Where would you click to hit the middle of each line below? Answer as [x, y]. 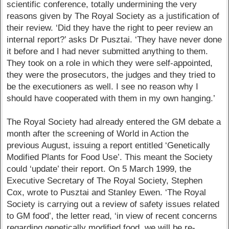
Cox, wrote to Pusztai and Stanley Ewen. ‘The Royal [107, 193]
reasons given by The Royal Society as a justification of [113, 16]
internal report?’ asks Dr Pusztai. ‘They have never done [114, 40]
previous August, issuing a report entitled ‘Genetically [109, 146]
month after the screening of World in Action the [98, 134]
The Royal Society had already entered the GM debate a [114, 122]
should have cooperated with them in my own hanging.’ [111, 99]
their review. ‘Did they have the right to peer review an [110, 28]
